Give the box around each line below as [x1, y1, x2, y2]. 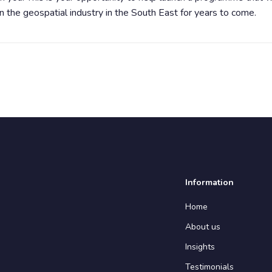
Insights [185, 241, 215, 253]
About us [185, 221, 220, 233]
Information [185, 177, 234, 188]
